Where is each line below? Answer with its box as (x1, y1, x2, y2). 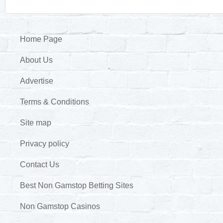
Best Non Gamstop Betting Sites (20, 181, 133, 190)
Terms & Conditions (20, 97, 89, 106)
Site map (20, 118, 51, 127)
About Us (20, 55, 53, 64)
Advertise (20, 76, 53, 85)
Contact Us (20, 160, 59, 169)
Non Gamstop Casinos (20, 202, 100, 211)
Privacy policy (20, 139, 69, 148)
